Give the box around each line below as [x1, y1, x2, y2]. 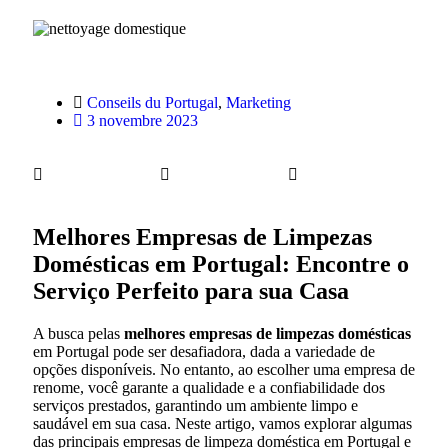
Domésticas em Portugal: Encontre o [33, 250, 409, 277]
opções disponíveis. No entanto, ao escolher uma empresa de [33, 360, 415, 378]
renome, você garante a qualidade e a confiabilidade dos [33, 378, 385, 396]
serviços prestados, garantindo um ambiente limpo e [33, 396, 358, 414]
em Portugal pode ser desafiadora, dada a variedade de [33, 342, 375, 360]
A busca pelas [33, 324, 124, 342]
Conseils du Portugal [87, 94, 218, 111]
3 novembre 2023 [87, 112, 198, 129]
